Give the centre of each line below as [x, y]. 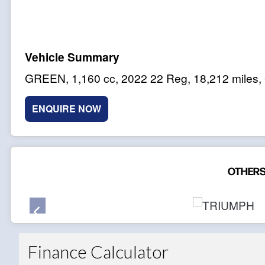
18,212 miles [226, 78]
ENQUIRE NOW [67, 109]
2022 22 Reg [154, 78]
